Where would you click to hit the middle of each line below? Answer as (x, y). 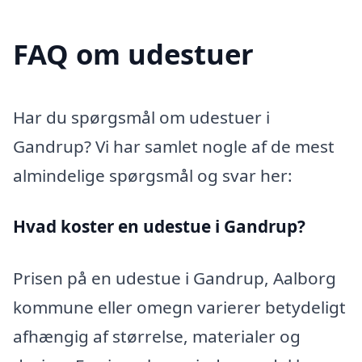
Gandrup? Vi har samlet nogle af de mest (174, 146)
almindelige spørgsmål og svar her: (153, 175)
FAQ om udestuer (133, 53)
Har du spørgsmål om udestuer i (141, 117)
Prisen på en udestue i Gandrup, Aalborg (175, 278)
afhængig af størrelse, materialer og (157, 337)
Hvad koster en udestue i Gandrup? (159, 227)
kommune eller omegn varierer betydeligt (179, 307)
